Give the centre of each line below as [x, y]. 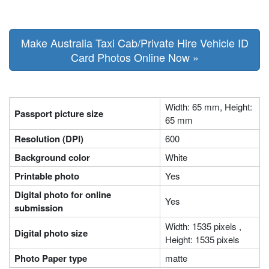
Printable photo [47, 176]
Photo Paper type [51, 258]
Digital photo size [51, 233]
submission [39, 208]
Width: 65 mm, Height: [209, 107]
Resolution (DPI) [49, 139]
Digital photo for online [63, 195]
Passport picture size [59, 114]
